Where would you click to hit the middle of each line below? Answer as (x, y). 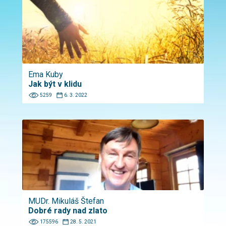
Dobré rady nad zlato (68, 211)
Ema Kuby (46, 74)
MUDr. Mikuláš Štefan (66, 201)
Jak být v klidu (55, 84)
